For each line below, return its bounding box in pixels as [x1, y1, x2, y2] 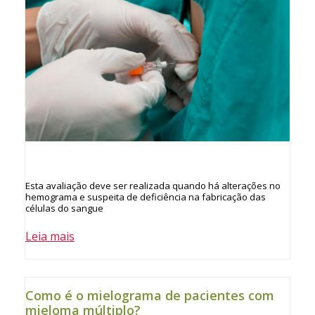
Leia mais [25, 229, 75, 245]
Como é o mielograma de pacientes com [25, 287, 274, 304]
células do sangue [25, 202, 103, 215]
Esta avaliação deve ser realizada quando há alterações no [25, 179, 281, 193]
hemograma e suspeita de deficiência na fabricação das [25, 191, 266, 204]
